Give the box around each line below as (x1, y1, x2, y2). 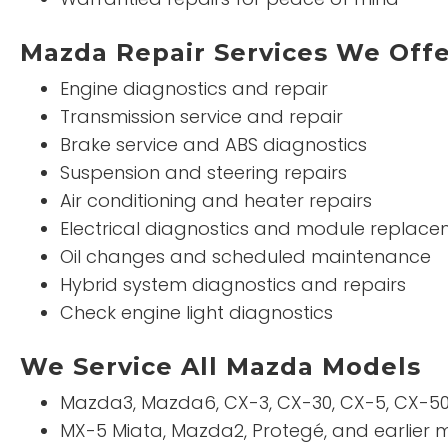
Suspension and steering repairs (60, 160, 347, 185)
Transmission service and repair (60, 104, 343, 129)
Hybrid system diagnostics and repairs (60, 272, 406, 297)
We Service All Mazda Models (20, 352, 421, 381)
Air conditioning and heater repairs (60, 188, 372, 213)
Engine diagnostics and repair (60, 76, 328, 101)
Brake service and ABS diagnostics (60, 132, 367, 157)
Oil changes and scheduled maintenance (60, 244, 431, 269)
